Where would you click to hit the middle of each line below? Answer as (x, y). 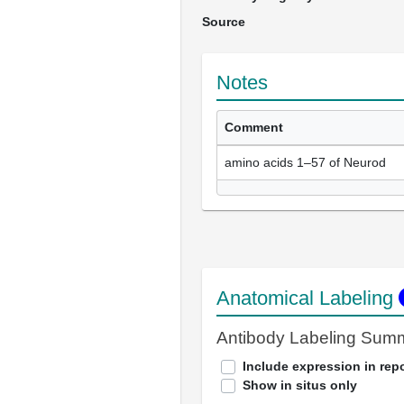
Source (224, 22)
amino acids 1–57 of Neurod (305, 162)
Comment (254, 127)
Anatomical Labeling (308, 298)
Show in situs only (300, 385)
